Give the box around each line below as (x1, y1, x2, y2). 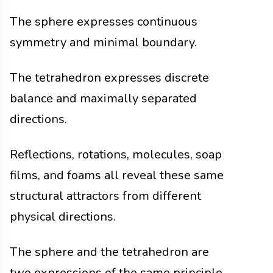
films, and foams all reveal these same (10, 166, 224, 183)
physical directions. (10, 208, 116, 225)
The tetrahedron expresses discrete (10, 69, 209, 86)
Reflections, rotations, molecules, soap (10, 146, 222, 163)
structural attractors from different (10, 187, 201, 204)
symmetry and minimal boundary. (10, 34, 197, 51)
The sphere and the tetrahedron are (10, 243, 209, 260)
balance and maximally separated (10, 90, 197, 107)
